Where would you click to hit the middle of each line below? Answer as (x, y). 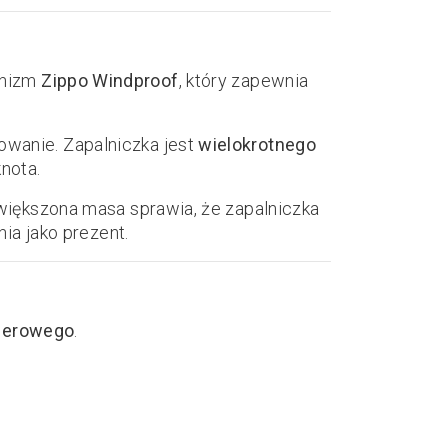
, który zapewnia (243, 80)
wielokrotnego (257, 144)
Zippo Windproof (110, 80)
